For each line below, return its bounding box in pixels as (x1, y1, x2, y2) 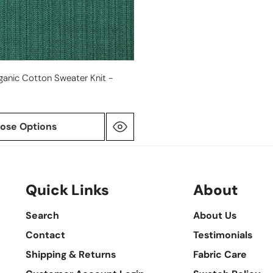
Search (26, 208, 60, 222)
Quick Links (26, 180, 110, 200)
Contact (26, 228, 66, 241)
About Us (193, 208, 237, 222)
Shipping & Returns (26, 247, 116, 261)
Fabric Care (193, 247, 247, 261)
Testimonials (193, 228, 253, 241)
